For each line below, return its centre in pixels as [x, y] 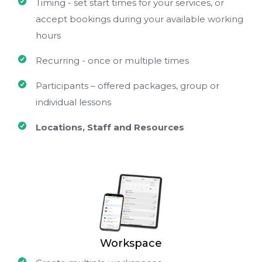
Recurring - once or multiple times [112, 61]
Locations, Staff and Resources [110, 127]
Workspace [131, 243]
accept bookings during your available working [139, 19]
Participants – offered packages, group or [127, 86]
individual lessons [73, 102]
